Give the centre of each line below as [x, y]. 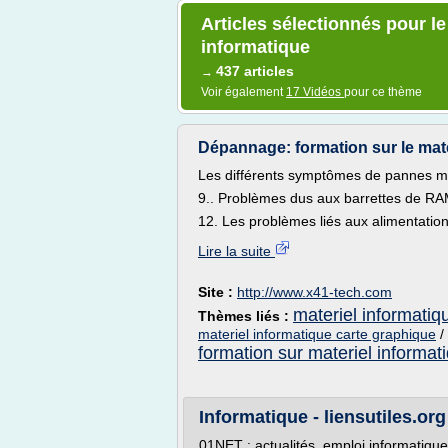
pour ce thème [383, 92]
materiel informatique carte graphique [317, 334]
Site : [217, 292]
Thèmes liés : [245, 316]
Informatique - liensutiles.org [322, 417]
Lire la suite [236, 251]
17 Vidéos [315, 92]
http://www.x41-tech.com [314, 292]
